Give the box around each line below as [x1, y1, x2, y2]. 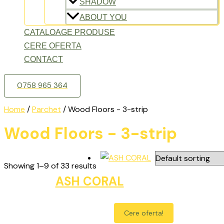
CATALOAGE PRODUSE [24, 28, 115, 37]
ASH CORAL [55, 173, 124, 189]
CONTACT [24, 55, 63, 64]
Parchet [32, 104, 61, 115]
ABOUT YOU [79, 13, 127, 22]
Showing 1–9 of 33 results [4, 160, 96, 171]
